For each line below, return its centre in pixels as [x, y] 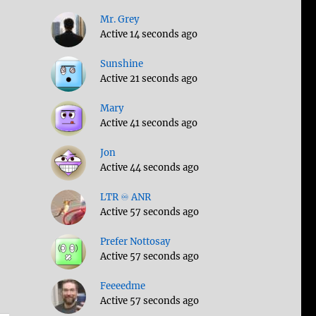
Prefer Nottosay [135, 242]
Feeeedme [122, 286]
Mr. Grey [119, 20]
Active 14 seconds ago [148, 35]
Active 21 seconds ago [148, 79]
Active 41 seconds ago [148, 123]
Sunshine [121, 64]
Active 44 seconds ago [149, 168]
